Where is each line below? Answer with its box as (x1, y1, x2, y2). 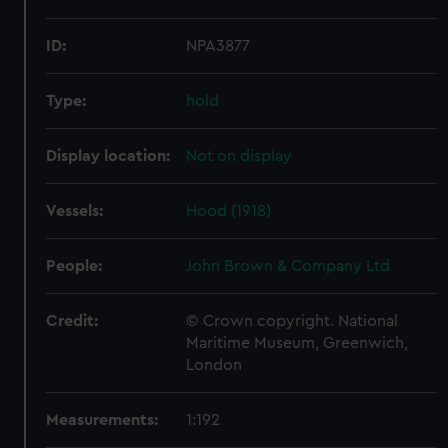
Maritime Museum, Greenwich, (186, 335, 409, 351)
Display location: (46, 148, 171, 164)
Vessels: (46, 203, 104, 219)
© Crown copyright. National (186, 313, 399, 329)
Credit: (46, 313, 99, 329)
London (186, 357, 243, 373)
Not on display (186, 148, 293, 164)
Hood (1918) (186, 203, 272, 219)
